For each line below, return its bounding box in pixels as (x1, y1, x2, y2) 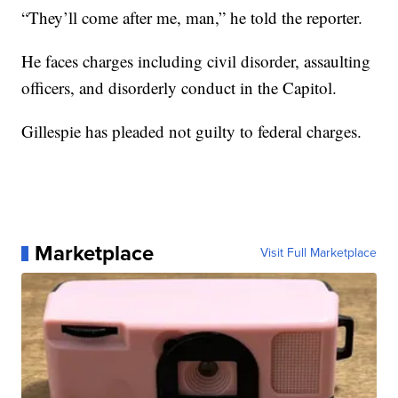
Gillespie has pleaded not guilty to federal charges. (21, 120, 362, 143)
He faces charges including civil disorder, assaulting (21, 50, 371, 73)
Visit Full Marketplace (259, 243, 377, 263)
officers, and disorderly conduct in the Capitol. (21, 76, 343, 99)
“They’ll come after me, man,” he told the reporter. (21, 6, 363, 29)
